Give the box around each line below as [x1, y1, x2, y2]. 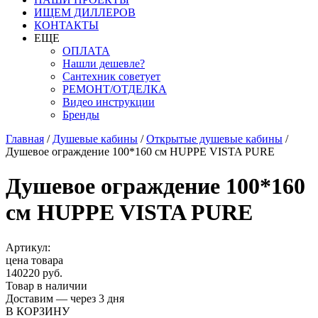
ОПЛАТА [62, 45, 110, 57]
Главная [6, 133, 44, 145]
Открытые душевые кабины [146, 133, 283, 145]
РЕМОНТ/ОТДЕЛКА [62, 83, 167, 95]
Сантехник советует [62, 70, 160, 82]
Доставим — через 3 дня [6, 292, 124, 305]
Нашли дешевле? [62, 57, 145, 70]
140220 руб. [6, 266, 62, 279]
